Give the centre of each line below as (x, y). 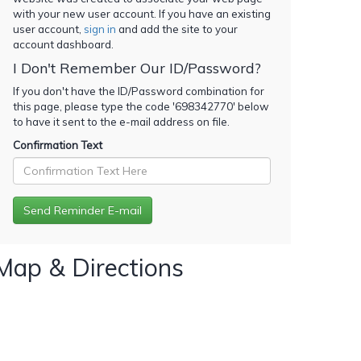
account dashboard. (63, 44)
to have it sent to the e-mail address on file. (121, 121)
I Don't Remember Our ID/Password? (137, 68)
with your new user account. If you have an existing (142, 13)
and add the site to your (177, 29)
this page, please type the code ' (94, 106)
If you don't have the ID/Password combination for (139, 91)
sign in (100, 29)
